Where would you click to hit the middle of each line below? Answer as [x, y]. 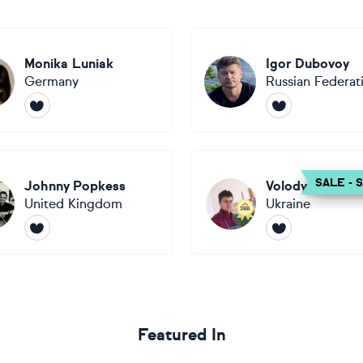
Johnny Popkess [75, 186]
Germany [51, 81]
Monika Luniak [68, 64]
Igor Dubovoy [307, 64]
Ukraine [288, 204]
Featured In [181, 335]
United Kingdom [73, 204]
